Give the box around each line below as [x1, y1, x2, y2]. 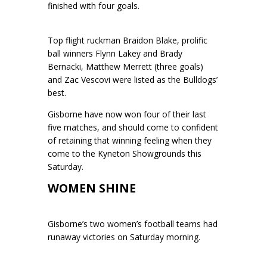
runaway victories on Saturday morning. [48, 231, 200, 243]
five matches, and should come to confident [48, 121, 218, 133]
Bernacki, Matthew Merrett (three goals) [48, 61, 203, 72]
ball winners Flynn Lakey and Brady [48, 48, 182, 59]
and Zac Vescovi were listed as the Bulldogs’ [48, 74, 218, 85]
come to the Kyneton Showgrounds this [48, 147, 201, 159]
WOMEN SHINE [48, 179, 136, 196]
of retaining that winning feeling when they [48, 134, 212, 146]
